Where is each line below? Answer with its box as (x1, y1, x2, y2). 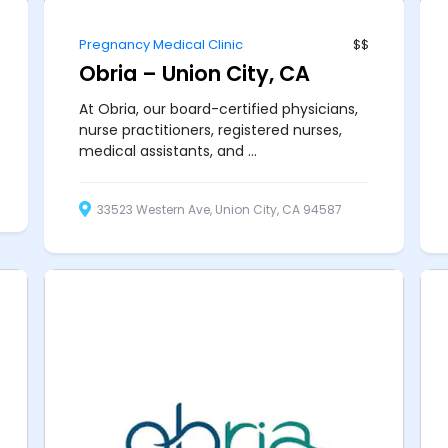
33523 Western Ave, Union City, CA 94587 (94, 200, 343, 218)
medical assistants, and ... (79, 140, 258, 161)
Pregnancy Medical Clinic (79, 34, 244, 54)
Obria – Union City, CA (79, 58, 311, 88)
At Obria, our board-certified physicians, (79, 98, 359, 119)
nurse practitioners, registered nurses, (79, 119, 343, 140)
